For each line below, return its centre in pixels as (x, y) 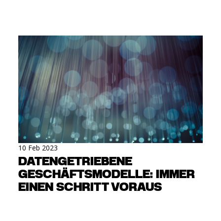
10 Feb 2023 (38, 147)
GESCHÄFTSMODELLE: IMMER (107, 174)
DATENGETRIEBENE (75, 162)
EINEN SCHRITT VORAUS (90, 187)
